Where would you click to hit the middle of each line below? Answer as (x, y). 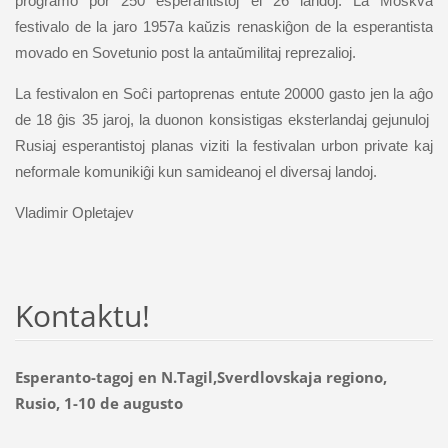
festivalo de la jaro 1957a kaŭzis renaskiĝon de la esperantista (224, 26)
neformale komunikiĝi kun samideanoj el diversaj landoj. (195, 171)
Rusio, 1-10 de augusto (98, 402)
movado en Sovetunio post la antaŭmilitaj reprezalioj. (185, 52)
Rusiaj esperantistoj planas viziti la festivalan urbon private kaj (224, 145)
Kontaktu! (82, 315)
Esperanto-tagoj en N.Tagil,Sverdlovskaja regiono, (200, 376)
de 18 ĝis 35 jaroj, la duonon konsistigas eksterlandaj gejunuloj (224, 119)
